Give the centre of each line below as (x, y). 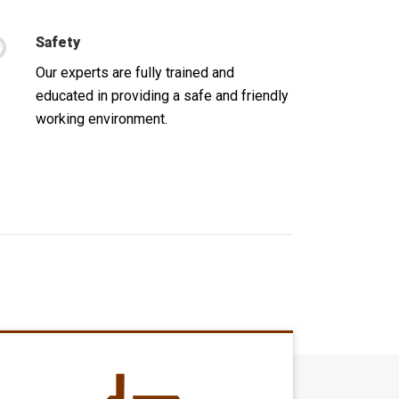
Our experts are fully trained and (135, 72)
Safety (58, 42)
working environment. (102, 118)
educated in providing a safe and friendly (163, 95)
